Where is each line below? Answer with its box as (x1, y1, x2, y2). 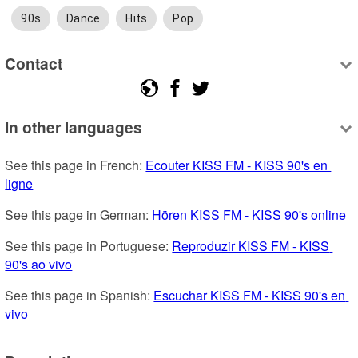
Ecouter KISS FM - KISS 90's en (145, 155, 328, 174)
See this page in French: (5, 155, 146, 174)
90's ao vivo (5, 254, 73, 273)
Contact (5, 52, 63, 75)
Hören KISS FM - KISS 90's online (152, 205, 347, 224)
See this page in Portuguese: (5, 236, 173, 255)
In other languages (5, 115, 143, 138)
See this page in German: (5, 205, 153, 224)
